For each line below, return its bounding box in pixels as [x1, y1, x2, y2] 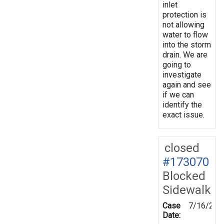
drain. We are [162, 49, 207, 59]
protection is [162, 9, 206, 19]
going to [162, 59, 191, 69]
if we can [162, 89, 194, 99]
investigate [162, 69, 201, 79]
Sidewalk [162, 182, 211, 197]
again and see [162, 79, 211, 89]
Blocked [162, 168, 205, 183]
